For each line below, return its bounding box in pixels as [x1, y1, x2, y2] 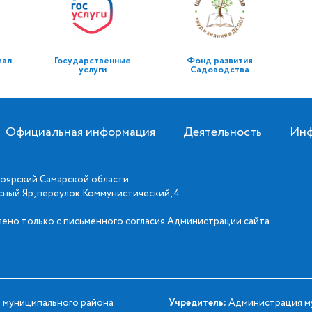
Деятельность [183, 123, 262, 141]
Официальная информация [6, 123, 155, 141]
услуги [78, 63, 107, 77]
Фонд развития [186, 54, 253, 68]
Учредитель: [168, 296, 226, 310]
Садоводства [189, 63, 249, 77]
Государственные [54, 54, 131, 68]
